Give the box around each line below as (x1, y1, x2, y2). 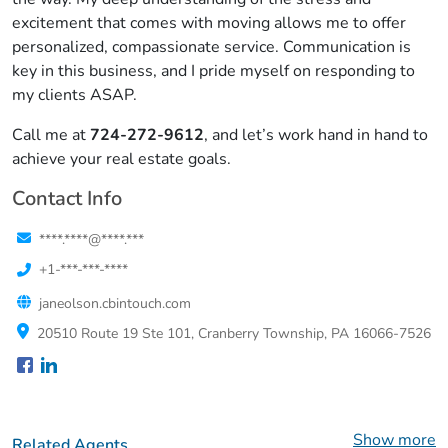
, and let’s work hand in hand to (204, 124, 428, 146)
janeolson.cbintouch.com (39, 294, 191, 313)
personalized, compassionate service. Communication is (12, 36, 411, 58)
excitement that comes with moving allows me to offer (12, 12, 406, 34)
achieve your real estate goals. (12, 148, 231, 170)
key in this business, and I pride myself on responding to (12, 60, 415, 82)
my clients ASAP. (12, 84, 137, 106)
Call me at (12, 124, 90, 146)
